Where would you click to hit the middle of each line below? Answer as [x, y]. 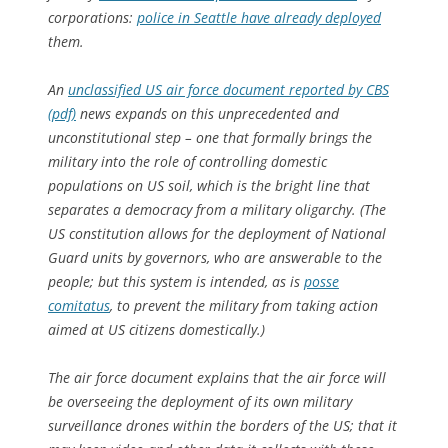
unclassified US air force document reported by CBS [228, 89]
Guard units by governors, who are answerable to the [215, 257]
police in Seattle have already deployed [259, 17]
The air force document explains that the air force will [217, 377]
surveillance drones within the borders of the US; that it [222, 425]
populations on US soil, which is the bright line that [209, 185]
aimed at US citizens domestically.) [156, 329]
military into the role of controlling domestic [187, 161]
